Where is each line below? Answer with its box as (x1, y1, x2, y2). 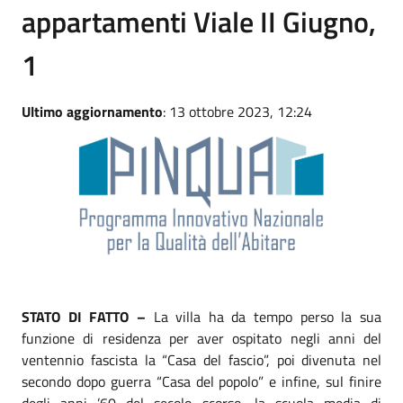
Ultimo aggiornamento (22, 101, 163, 122)
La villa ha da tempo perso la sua (153, 306, 382, 327)
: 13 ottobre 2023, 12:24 (163, 101, 312, 122)
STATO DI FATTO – (22, 306, 154, 327)
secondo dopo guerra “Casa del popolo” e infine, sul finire (22, 371, 381, 392)
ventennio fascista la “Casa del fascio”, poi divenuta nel (22, 349, 381, 371)
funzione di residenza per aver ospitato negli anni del (22, 327, 381, 349)
